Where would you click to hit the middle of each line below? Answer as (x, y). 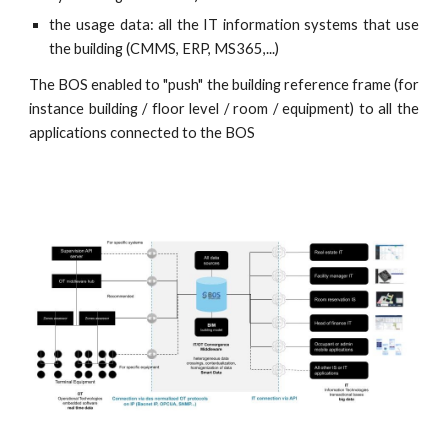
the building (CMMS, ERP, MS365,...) (164, 48)
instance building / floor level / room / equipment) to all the (224, 108)
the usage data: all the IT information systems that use (234, 24)
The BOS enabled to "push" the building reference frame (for (224, 84)
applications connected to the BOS (142, 132)
